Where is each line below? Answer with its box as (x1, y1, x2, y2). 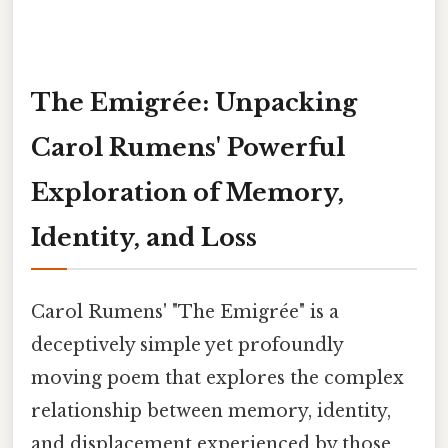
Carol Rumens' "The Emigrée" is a (31, 300, 339, 323)
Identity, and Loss (31, 222, 257, 252)
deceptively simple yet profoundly (31, 333, 343, 356)
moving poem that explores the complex (31, 366, 404, 389)
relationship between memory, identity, (31, 399, 391, 422)
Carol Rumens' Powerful (31, 132, 345, 162)
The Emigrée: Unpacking (31, 87, 357, 117)
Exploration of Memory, (31, 177, 344, 207)
